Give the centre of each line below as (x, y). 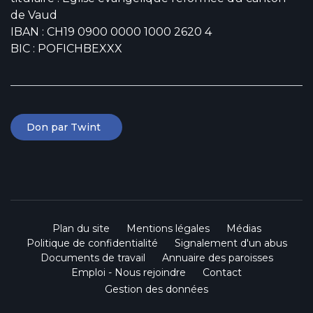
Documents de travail (93, 257)
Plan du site (81, 228)
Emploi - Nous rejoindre (129, 272)
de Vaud (34, 15)
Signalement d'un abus (231, 243)
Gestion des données (156, 289)
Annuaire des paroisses (217, 257)
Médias (243, 228)
